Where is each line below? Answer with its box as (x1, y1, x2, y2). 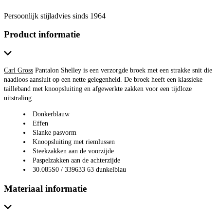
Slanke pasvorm (33, 128, 76, 136)
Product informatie (4, 29, 80, 40)
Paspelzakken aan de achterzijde (33, 156, 120, 164)
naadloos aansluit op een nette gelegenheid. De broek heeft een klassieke (4, 75, 202, 83)
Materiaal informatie (4, 183, 87, 194)
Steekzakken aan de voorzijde (33, 147, 114, 155)
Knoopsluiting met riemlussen (33, 138, 115, 145)
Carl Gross (4, 66, 33, 74)
